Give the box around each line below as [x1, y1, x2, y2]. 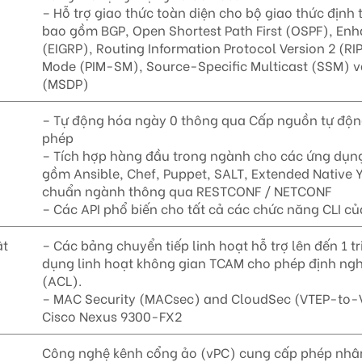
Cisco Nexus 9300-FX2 [42, 306, 183, 326]
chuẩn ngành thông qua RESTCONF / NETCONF [42, 181, 332, 200]
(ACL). [42, 271, 82, 290]
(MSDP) [42, 74, 90, 93]
